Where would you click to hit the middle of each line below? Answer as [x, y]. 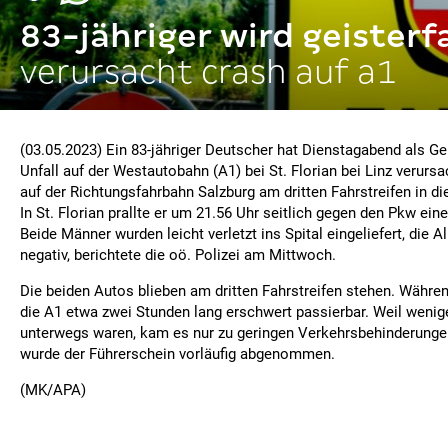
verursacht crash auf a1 [208, 71]
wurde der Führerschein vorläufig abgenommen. [177, 354]
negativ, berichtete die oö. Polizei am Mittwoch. [178, 255]
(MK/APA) [53, 390]
